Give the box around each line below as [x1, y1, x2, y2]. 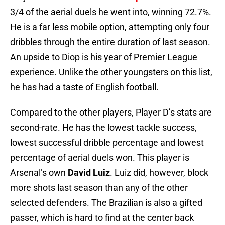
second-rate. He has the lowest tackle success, [10, 122, 197, 133]
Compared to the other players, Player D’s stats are [10, 107, 212, 118]
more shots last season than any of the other [10, 182, 188, 193]
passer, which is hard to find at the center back [10, 212, 194, 223]
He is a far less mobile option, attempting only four [10, 22, 209, 33]
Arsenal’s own [10, 167, 68, 178]
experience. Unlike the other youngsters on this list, [10, 67, 212, 78]
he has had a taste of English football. [10, 82, 159, 93]
